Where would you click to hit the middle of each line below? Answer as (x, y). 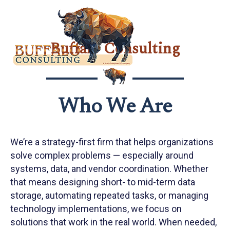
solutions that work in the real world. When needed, (113, 222)
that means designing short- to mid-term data (103, 182)
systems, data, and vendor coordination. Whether (109, 169)
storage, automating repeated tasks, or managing (109, 195)
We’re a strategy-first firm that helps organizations (112, 142)
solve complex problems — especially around (102, 155)
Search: (196, 37)
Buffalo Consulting (115, 49)
